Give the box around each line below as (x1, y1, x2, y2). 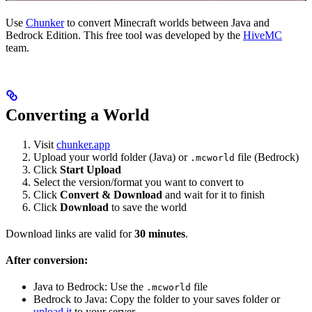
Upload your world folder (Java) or (33, 151, 190, 164)
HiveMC (243, 29, 282, 42)
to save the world (109, 201, 187, 214)
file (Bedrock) (235, 151, 299, 164)
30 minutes (134, 228, 185, 240)
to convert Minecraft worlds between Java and (64, 17, 270, 29)
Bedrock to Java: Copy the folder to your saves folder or (33, 293, 280, 306)
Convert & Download (60, 189, 162, 201)
